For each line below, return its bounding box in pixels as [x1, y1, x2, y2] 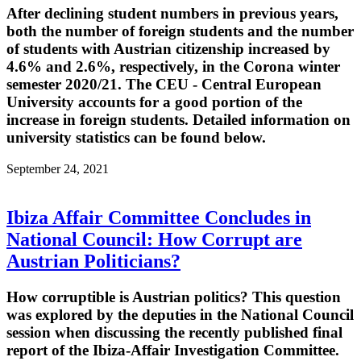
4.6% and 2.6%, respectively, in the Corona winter [6, 58, 340, 76]
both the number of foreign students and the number [6, 23, 354, 40]
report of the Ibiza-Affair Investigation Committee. [6, 341, 339, 359]
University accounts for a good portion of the [6, 93, 302, 111]
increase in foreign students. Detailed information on [6, 111, 351, 129]
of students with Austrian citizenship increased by [6, 40, 330, 58]
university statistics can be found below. [6, 129, 266, 147]
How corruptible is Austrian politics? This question [6, 288, 341, 305]
